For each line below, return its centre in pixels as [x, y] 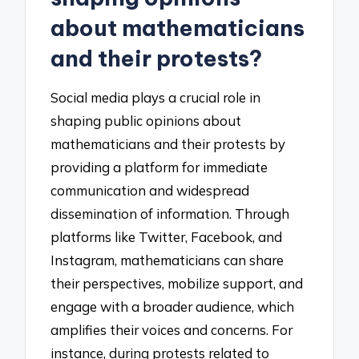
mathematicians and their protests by [168, 144]
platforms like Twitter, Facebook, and [167, 237]
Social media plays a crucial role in [156, 98]
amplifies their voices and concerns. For [172, 330]
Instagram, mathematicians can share [167, 260]
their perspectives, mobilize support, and [177, 284]
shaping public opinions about [146, 121]
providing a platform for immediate [159, 167]
